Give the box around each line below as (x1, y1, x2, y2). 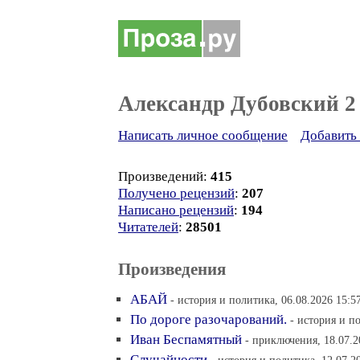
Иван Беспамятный (130, 332, 242, 347)
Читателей (118, 219, 178, 235)
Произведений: (118, 169, 211, 184)
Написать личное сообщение (118, 128, 288, 143)
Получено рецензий (118, 186, 235, 201)
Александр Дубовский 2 (118, 92, 356, 116)
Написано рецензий (118, 202, 234, 218)
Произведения (118, 260, 226, 279)
